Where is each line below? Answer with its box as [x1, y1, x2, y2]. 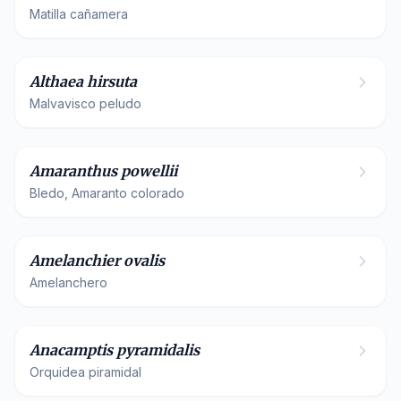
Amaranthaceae [42, 122, 134, 135]
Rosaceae [42, 211, 98, 225]
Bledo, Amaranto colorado [30, 185, 184, 200]
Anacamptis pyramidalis [30, 341, 200, 359]
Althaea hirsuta [30, 73, 137, 90]
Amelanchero [30, 275, 107, 290]
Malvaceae [42, 32, 106, 46]
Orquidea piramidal [30, 364, 141, 380]
